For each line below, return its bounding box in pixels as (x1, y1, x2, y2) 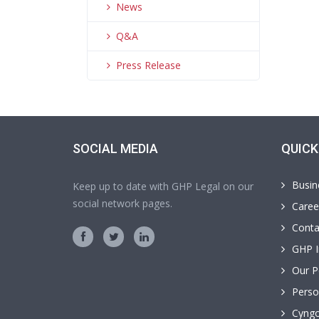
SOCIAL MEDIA (73, 141, 158, 156)
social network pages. (73, 197, 172, 210)
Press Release (116, 58, 181, 72)
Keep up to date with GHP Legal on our (73, 179, 253, 193)
